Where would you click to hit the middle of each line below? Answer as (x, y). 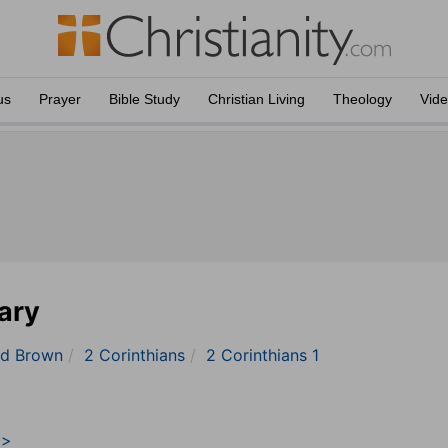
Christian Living (256, 99)
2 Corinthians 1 (262, 355)
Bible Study (144, 99)
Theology (362, 99)
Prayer (60, 99)
